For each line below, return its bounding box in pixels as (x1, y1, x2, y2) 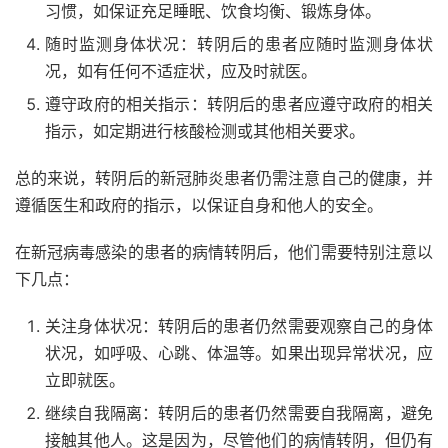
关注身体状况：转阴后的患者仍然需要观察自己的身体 (45, 316, 433, 336)
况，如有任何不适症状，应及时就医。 (45, 61, 317, 81)
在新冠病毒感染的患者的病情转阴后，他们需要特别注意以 (15, 242, 433, 262)
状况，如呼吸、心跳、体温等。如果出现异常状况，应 (45, 343, 433, 363)
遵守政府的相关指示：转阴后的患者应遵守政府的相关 (45, 94, 433, 114)
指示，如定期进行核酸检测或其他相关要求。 (45, 121, 365, 141)
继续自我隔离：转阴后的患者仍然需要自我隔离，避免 (45, 403, 433, 423)
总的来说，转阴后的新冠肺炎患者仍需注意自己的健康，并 (15, 168, 433, 188)
